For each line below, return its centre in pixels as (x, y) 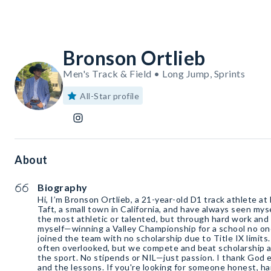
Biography (63, 188)
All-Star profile (109, 96)
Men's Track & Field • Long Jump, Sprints (154, 74)
